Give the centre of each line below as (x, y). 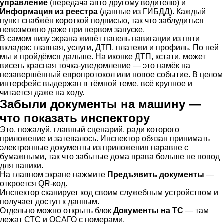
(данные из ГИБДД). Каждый (152, 11)
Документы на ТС (148, 210)
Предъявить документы (156, 174)
